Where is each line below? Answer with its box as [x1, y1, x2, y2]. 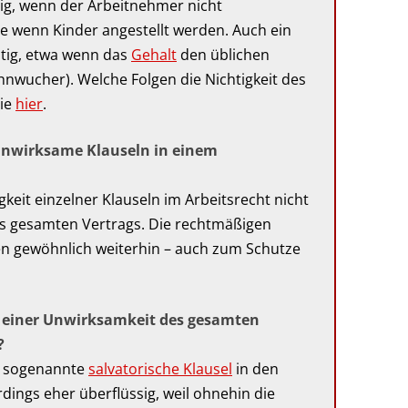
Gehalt [131, 44, 177, 65]
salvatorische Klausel [88, 358, 232, 379]
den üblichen [177, 44, 270, 65]
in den [232, 358, 279, 379]
